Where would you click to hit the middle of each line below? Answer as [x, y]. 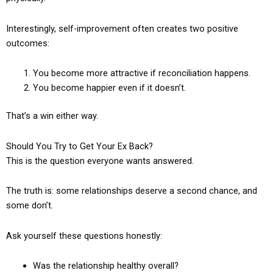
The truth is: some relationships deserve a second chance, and [132, 191]
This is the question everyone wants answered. [100, 161]
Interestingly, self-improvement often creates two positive [122, 28]
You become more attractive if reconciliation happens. [141, 73]
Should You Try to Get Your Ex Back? [80, 146]
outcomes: [28, 43]
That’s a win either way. [52, 116]
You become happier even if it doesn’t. [109, 88]
